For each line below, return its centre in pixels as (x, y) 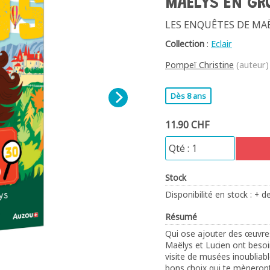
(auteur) (251, 64)
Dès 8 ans (188, 96)
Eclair (221, 43)
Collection (185, 43)
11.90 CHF (187, 124)
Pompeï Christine (199, 64)
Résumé (181, 216)
